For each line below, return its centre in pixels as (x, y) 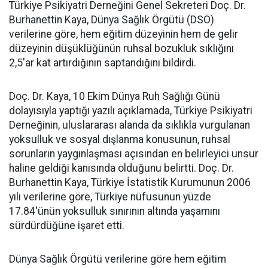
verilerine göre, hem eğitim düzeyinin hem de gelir (124, 34)
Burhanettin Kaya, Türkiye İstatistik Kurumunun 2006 (130, 182)
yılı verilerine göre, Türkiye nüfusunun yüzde (110, 197)
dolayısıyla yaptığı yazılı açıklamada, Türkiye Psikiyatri (131, 110)
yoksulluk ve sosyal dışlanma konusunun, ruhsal (120, 139)
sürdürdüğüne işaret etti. (67, 225)
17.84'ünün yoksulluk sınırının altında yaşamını (115, 211)
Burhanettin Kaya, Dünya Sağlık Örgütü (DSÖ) (112, 19)
